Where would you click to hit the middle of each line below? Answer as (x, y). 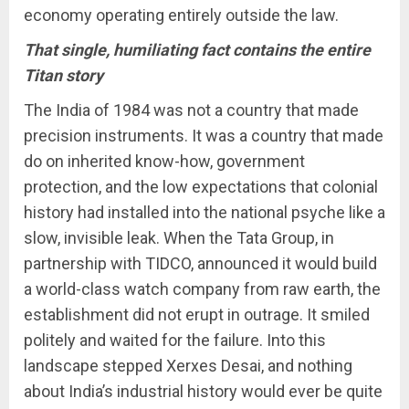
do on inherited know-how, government (164, 161)
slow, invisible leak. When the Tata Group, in (179, 238)
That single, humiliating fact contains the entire (197, 50)
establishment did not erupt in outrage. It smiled (197, 315)
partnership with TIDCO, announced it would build (200, 263)
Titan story (63, 75)
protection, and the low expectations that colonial (201, 187)
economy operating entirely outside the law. (181, 15)
